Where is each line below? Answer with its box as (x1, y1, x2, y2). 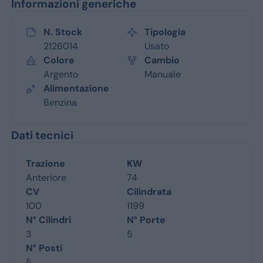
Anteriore (25, 171, 66, 184)
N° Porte (127, 213, 166, 226)
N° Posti (25, 241, 62, 254)
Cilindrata (127, 185, 171, 198)
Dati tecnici (11, 127, 73, 143)
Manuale (144, 68, 181, 80)
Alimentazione (43, 82, 109, 95)
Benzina (43, 96, 77, 109)
